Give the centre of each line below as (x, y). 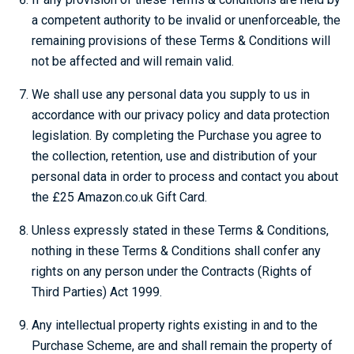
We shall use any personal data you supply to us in (171, 94)
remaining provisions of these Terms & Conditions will (181, 41)
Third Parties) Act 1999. (97, 292)
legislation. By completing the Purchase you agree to (177, 136)
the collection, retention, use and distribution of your (174, 156)
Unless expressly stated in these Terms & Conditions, (180, 230)
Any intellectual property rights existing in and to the (175, 325)
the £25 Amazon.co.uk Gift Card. (119, 197)
